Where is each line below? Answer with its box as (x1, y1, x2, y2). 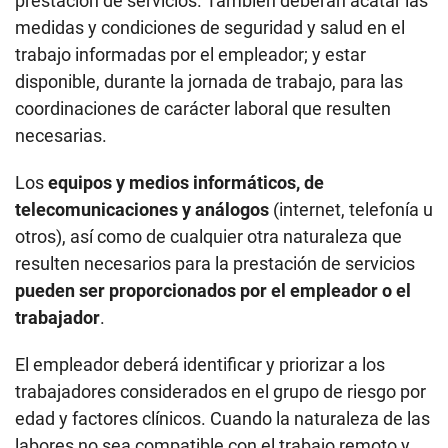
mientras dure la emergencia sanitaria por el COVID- (15, 321, 425, 343)
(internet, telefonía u (269, 58, 433, 80)
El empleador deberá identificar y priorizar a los (15, 213, 385, 235)
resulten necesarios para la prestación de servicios (15, 112, 415, 134)
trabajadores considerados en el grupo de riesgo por (15, 240, 426, 262)
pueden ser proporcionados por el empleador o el (15, 139, 411, 161)
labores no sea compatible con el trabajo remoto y (15, 294, 410, 316)
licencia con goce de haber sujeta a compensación (15, 375, 419, 397)
